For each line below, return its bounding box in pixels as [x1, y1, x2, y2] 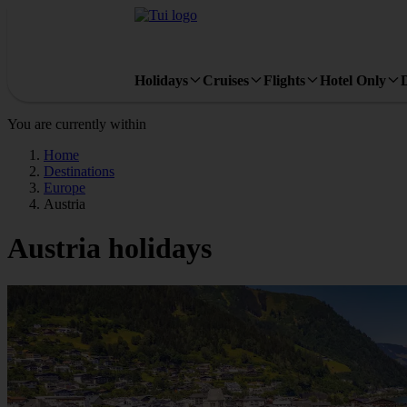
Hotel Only [320, 72, 386, 88]
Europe [44, 180, 85, 195]
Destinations [44, 164, 114, 179]
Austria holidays [7, 232, 212, 265]
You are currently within [7, 116, 146, 132]
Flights [263, 72, 305, 88]
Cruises [203, 72, 249, 88]
